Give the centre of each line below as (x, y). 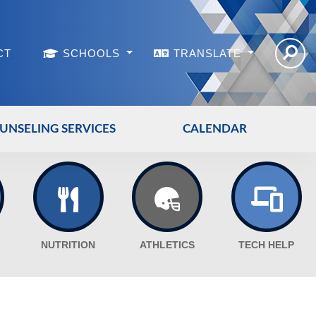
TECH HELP (267, 245)
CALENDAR (215, 129)
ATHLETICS (168, 245)
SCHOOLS (93, 53)
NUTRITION (68, 245)
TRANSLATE (209, 53)
